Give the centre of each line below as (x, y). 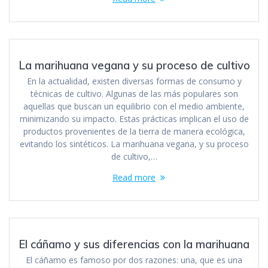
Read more (134, 177)
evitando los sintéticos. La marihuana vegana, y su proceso (134, 144)
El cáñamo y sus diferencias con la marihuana (134, 244)
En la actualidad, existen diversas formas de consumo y (134, 81)
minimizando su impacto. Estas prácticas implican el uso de (134, 118)
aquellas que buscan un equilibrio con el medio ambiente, (134, 106)
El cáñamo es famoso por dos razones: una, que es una (134, 260)
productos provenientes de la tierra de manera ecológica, (134, 131)
